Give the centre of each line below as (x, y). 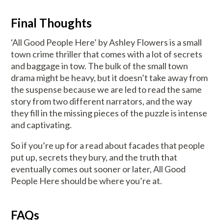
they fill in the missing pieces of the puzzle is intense (109, 113)
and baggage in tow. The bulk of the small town (100, 66)
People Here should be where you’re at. (87, 181)
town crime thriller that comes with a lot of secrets (107, 54)
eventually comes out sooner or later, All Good (98, 169)
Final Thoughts (52, 23)
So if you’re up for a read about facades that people (108, 146)
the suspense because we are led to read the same (107, 90)
